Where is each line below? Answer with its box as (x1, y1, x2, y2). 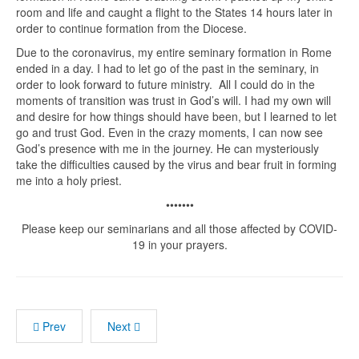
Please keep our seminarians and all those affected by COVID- (22, 220, 337, 236)
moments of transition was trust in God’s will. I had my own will (16, 91, 331, 108)
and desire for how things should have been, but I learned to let (16, 107, 337, 124)
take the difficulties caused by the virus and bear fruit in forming (16, 155, 337, 172)
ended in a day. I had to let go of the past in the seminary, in (16, 59, 319, 76)
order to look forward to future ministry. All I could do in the (16, 75, 315, 92)
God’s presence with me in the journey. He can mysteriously (16, 139, 319, 156)
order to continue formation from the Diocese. (16, 19, 247, 36)
